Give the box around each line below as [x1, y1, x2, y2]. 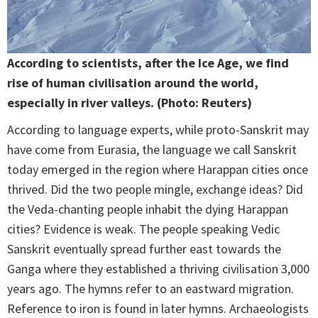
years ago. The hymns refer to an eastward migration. [7, 280, 294, 297]
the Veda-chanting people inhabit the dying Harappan [7, 201, 288, 218]
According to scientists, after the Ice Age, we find [7, 55, 289, 72]
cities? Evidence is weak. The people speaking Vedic [7, 221, 280, 238]
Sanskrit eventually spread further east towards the [7, 241, 281, 258]
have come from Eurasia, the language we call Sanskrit [7, 141, 297, 158]
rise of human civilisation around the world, [7, 75, 258, 92]
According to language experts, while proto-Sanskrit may [7, 121, 309, 138]
